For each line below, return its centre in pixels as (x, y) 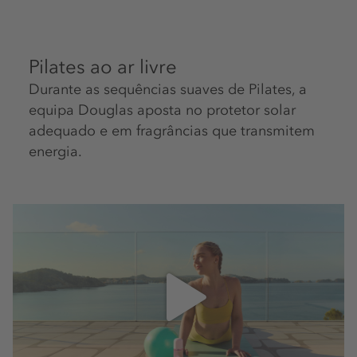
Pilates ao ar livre (103, 66)
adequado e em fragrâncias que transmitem (172, 130)
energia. (55, 151)
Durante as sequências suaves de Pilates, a (168, 89)
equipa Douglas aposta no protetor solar (162, 110)
